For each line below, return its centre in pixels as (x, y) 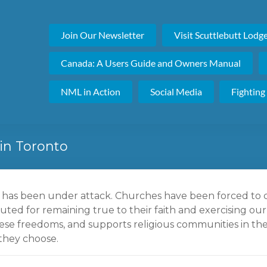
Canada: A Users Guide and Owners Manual (151, 63)
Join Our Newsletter (103, 35)
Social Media (176, 91)
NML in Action (91, 91)
